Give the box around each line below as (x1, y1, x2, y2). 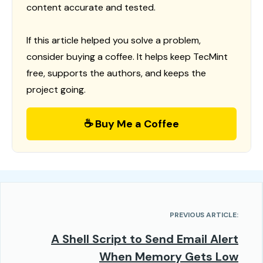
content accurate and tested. (26, 1, 156, 14)
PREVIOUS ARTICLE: (170, 210, 238, 220)
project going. (26, 83, 86, 96)
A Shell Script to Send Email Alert (51, 231, 238, 247)
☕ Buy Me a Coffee (84, 117, 179, 131)
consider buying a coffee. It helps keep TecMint (26, 50, 228, 63)
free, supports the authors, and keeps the (26, 67, 206, 80)
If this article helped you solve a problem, (26, 34, 201, 47)
